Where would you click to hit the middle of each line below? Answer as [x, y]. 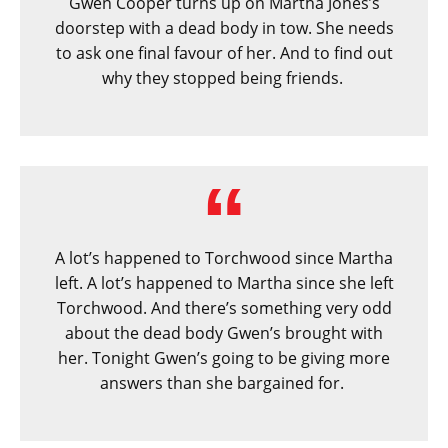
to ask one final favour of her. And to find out [224, 53]
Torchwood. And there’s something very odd [224, 308]
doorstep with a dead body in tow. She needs [224, 28]
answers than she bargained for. [224, 383]
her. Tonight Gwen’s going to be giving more [224, 358]
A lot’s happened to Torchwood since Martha [224, 258]
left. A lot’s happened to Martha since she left [224, 283]
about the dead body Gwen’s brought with [224, 333]
